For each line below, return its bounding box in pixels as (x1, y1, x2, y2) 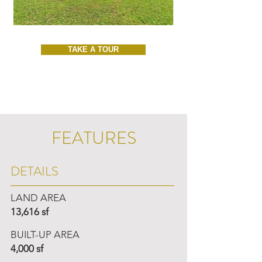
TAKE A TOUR (68, 45, 119, 54)
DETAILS (11, 162, 58, 180)
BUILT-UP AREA (11, 229, 80, 240)
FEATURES (51, 126, 136, 150)
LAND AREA (11, 192, 66, 204)
